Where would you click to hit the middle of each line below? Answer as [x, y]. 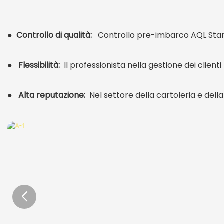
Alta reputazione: [52, 95]
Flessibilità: [39, 65]
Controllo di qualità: [55, 35]
